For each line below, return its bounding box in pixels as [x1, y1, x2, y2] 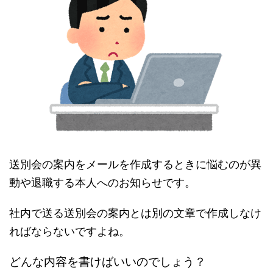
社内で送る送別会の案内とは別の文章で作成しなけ [9, 207, 261, 219]
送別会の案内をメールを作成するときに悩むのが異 [9, 158, 261, 171]
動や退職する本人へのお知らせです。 [9, 176, 196, 189]
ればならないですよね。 [9, 225, 130, 238]
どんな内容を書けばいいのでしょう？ [9, 255, 206, 269]
